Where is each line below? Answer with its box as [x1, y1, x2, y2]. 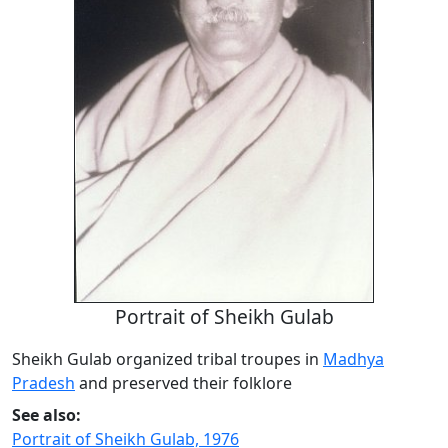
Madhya [323, 348, 384, 371]
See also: [12, 404, 81, 427]
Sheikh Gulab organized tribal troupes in [12, 348, 323, 371]
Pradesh [12, 372, 75, 395]
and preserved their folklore [75, 372, 292, 395]
